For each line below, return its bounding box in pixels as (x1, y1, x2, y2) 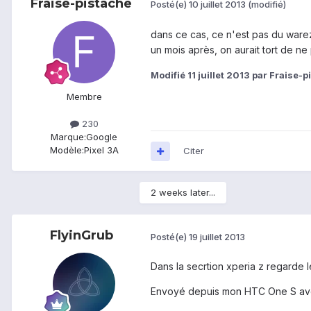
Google (86, 131, 117, 143)
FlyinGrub (49, 228, 113, 244)
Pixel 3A (83, 144, 119, 156)
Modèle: (49, 144, 84, 156)
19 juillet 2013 (189, 230, 245, 242)
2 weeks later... (151, 187, 215, 199)
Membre (66, 90, 102, 102)
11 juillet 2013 (187, 69, 250, 81)
